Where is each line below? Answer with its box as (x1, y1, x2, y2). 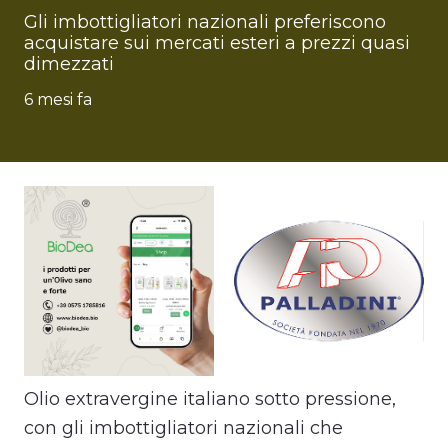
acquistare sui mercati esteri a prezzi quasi (24, 32, 410, 54)
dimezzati (24, 53, 114, 75)
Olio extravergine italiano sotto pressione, (24, 388, 396, 411)
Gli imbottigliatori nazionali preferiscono (24, 11, 386, 33)
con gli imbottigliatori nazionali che (24, 417, 343, 440)
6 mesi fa (24, 90, 92, 109)
